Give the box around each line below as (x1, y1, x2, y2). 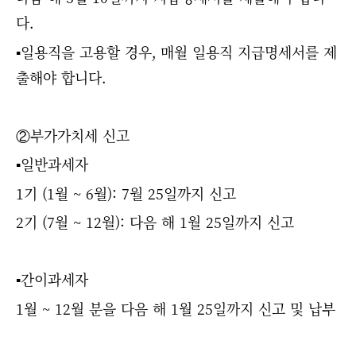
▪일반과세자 (16, 153, 88, 175)
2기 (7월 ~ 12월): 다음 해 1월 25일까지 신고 (16, 211, 294, 233)
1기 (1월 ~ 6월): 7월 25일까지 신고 (16, 182, 236, 203)
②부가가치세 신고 (16, 124, 134, 145)
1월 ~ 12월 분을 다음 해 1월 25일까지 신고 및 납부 (16, 297, 335, 319)
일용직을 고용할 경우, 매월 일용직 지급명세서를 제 (21, 41, 337, 62)
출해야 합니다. (16, 66, 106, 87)
